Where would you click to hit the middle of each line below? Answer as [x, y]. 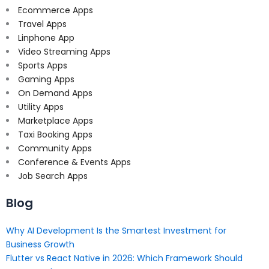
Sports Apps [43, 66]
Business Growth [40, 244]
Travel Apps [42, 24]
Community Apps [55, 149]
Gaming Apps [46, 80]
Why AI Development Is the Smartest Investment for [116, 230]
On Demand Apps [55, 93]
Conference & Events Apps [74, 162]
